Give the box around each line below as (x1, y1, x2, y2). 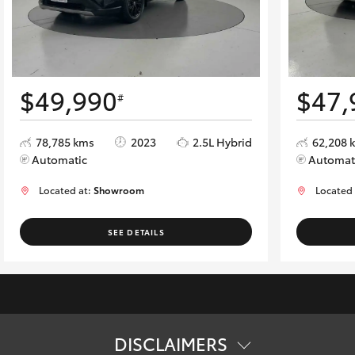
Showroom (94, 182, 145, 197)
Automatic (32, 151, 88, 167)
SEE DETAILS (107, 225, 165, 238)
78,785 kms (36, 133, 95, 150)
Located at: (39, 182, 94, 197)
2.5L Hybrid (193, 133, 253, 150)
